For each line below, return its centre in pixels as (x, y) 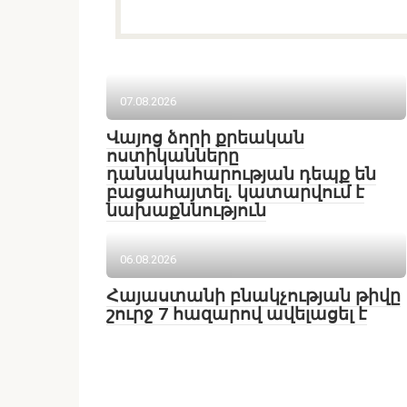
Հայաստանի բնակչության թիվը (253, 296)
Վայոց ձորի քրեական (205, 138)
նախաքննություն (186, 210)
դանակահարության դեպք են (241, 174)
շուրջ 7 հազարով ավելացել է (237, 314)
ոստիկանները (173, 156)
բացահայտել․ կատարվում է (235, 192)
